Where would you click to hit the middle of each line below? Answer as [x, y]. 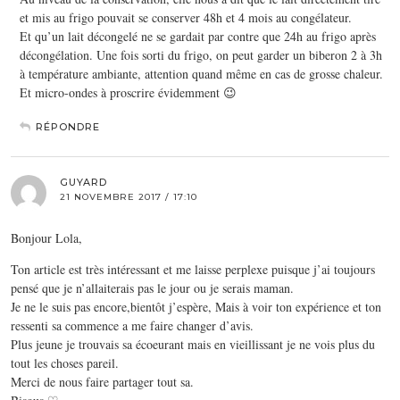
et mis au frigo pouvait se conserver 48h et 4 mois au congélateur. [186, 17]
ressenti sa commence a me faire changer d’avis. [132, 325]
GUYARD [83, 182]
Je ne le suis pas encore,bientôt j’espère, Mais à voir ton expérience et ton [196, 306]
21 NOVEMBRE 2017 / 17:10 [129, 196]
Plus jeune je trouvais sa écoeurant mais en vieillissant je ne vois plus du [193, 344]
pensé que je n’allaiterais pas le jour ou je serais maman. [152, 287]
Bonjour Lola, [46, 237]
